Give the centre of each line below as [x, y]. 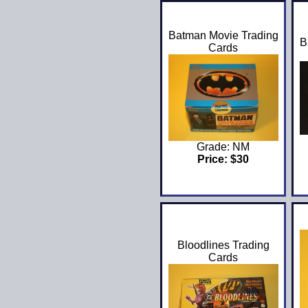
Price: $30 [223, 159]
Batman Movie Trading [223, 36]
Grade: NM [223, 147]
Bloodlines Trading [223, 245]
